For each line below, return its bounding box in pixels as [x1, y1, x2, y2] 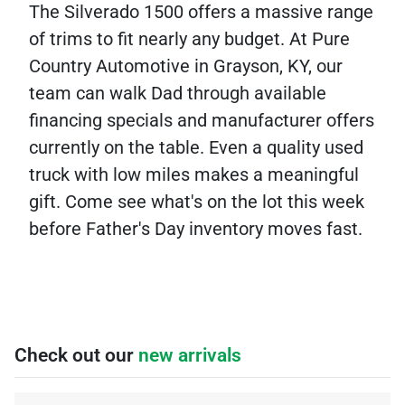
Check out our [14, 344, 138, 366]
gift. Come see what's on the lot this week [29, 191, 364, 212]
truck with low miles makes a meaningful [29, 164, 359, 185]
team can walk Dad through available [29, 82, 326, 104]
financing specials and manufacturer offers [29, 109, 374, 131]
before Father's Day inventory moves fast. [29, 218, 363, 240]
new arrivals [138, 344, 241, 366]
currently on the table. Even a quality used [29, 137, 363, 158]
